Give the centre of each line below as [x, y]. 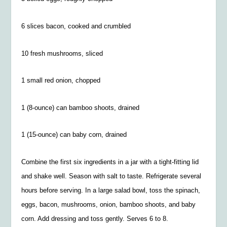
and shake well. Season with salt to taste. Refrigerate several [111, 176]
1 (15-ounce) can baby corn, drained [74, 135]
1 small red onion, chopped [61, 81]
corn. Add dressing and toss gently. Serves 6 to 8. [95, 218]
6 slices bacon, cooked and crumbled [76, 26]
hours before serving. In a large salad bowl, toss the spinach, [111, 190]
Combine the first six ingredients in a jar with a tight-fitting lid [110, 162]
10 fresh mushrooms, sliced [62, 53]
